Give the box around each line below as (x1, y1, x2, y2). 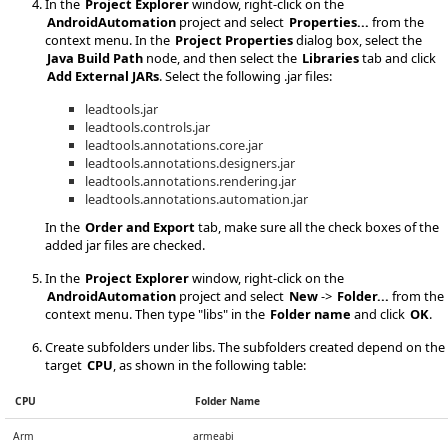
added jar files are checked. (45, 235, 205, 254)
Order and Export (85, 217, 195, 236)
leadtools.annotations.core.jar (85, 135, 263, 154)
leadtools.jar (85, 99, 158, 118)
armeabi (193, 428, 234, 443)
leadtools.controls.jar (85, 117, 210, 136)
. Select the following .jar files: (159, 66, 332, 85)
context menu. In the (45, 30, 173, 49)
